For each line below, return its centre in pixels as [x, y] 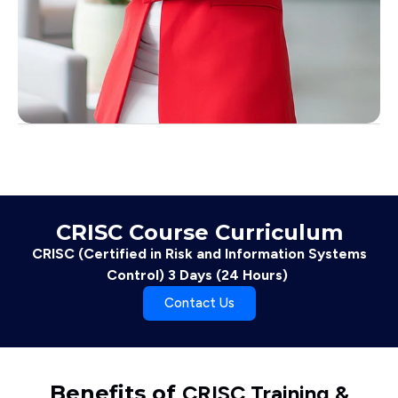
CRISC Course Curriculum [199, 232]
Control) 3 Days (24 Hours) [199, 275]
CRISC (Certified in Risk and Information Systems [199, 253]
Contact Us [199, 302]
